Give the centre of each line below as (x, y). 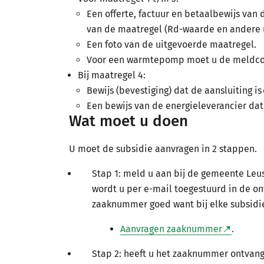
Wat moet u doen (128, 121)
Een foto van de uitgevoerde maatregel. (174, 44)
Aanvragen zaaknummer (171, 229)
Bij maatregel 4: (112, 75)
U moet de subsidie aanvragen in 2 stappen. (165, 149)
